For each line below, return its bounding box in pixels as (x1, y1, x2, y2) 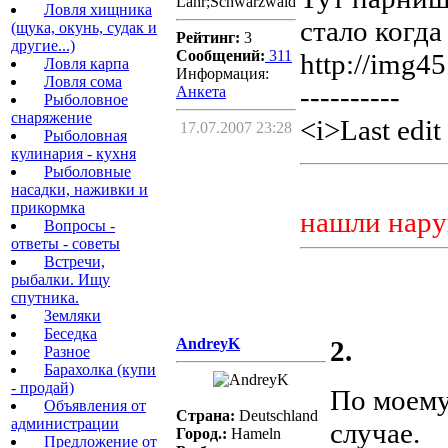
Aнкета (176, 83, 226, 101)
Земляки (44, 307, 101, 324)
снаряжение (11, 109, 92, 126)
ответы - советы (11, 235, 120, 252)
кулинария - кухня (11, 145, 136, 162)
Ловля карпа (44, 55, 129, 72)
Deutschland (235, 407, 318, 425)
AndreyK (176, 335, 240, 353)
